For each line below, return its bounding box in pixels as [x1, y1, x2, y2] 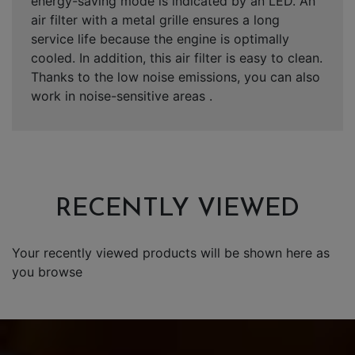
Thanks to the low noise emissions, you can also [31, 68, 320, 85]
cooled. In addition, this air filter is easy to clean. [31, 49, 323, 66]
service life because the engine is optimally [31, 30, 289, 47]
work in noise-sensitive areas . [31, 87, 212, 104]
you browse [12, 263, 82, 280]
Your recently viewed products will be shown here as [12, 244, 330, 261]
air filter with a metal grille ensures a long [31, 11, 280, 28]
